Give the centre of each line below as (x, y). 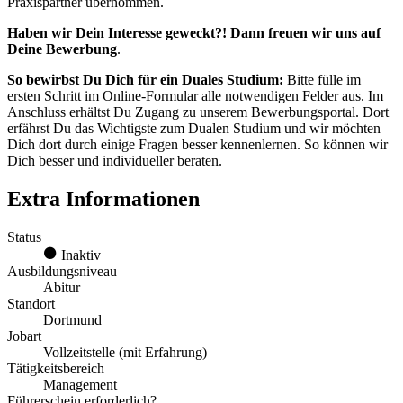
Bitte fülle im (322, 80)
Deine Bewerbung (62, 49)
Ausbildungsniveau (62, 271)
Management (80, 384)
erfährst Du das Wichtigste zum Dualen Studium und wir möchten (194, 129)
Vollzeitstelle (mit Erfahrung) (125, 352)
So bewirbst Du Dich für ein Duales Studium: (145, 80)
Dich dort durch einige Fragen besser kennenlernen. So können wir (197, 145)
